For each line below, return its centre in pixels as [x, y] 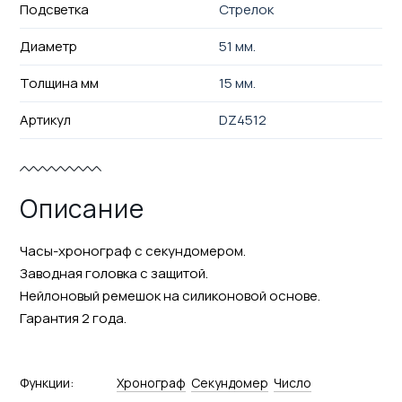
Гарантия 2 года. [73, 318]
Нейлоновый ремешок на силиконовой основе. [170, 295]
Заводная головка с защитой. [114, 273]
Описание [82, 208]
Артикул [45, 119]
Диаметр [48, 46]
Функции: [46, 382]
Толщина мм [59, 83]
